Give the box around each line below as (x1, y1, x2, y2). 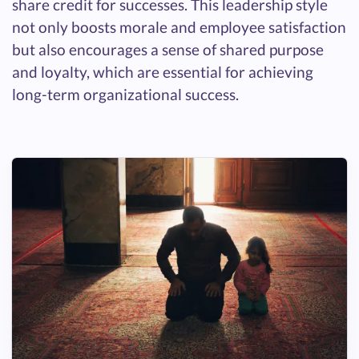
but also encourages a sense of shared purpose (12, 39, 324, 58)
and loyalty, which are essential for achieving (12, 62, 313, 81)
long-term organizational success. (12, 84, 239, 103)
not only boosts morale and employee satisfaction (12, 17, 346, 36)
